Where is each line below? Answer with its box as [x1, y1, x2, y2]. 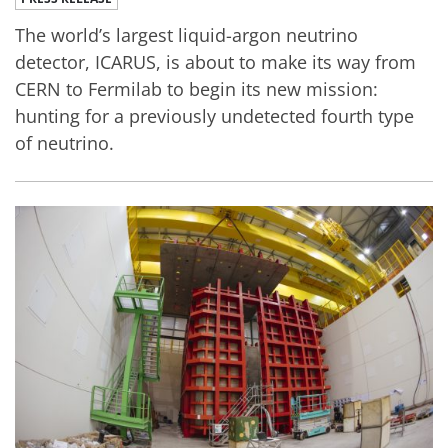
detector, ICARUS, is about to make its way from [15, 49, 416, 74]
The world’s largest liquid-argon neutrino [15, 22, 358, 47]
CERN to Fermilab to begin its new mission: [15, 76, 378, 101]
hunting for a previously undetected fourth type [15, 103, 414, 128]
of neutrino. [15, 130, 114, 155]
